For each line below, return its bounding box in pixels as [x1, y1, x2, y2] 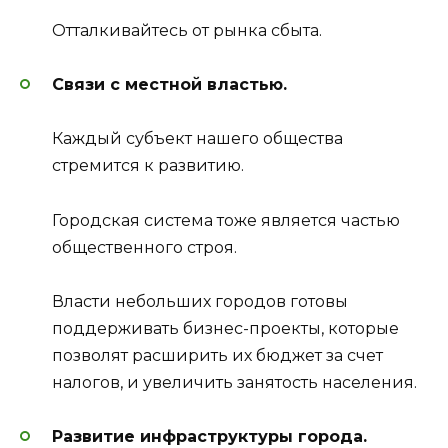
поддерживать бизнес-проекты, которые [52, 318, 399, 338]
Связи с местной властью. [52, 75, 287, 95]
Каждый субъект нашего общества [52, 129, 343, 149]
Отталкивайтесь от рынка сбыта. [52, 21, 322, 41]
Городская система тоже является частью [52, 210, 400, 230]
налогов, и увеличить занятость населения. [52, 372, 417, 392]
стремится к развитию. [52, 156, 244, 176]
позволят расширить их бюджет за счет [52, 345, 383, 365]
